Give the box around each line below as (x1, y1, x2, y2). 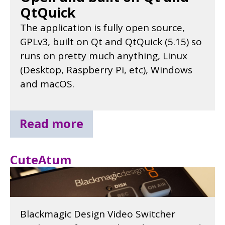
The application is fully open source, (20, 21, 185, 34)
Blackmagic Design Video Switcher (20, 207, 175, 220)
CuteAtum (10, 151, 71, 168)
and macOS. (20, 77, 74, 90)
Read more (20, 116, 83, 132)
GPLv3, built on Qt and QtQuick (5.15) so (20, 35, 202, 48)
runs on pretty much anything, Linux (20, 49, 187, 62)
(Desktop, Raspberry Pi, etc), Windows (20, 63, 192, 76)
